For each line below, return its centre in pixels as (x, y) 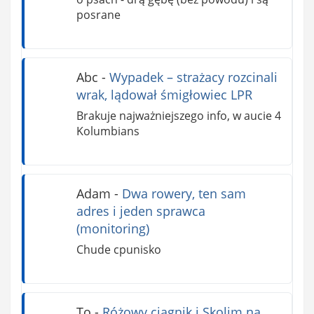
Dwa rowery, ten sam (184, 194)
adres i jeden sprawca (141, 211)
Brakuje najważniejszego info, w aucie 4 (178, 116)
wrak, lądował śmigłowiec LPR (164, 95)
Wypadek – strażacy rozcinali (193, 77)
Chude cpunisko (118, 249)
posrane (98, 15)
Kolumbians (108, 131)
